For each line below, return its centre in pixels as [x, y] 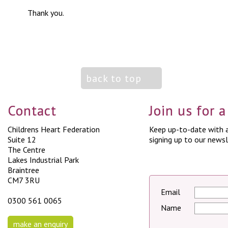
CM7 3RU [24, 180]
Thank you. [46, 13]
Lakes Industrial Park [43, 160]
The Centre [26, 150]
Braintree [23, 170]
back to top [114, 78]
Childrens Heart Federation [54, 129]
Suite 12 [22, 139]
